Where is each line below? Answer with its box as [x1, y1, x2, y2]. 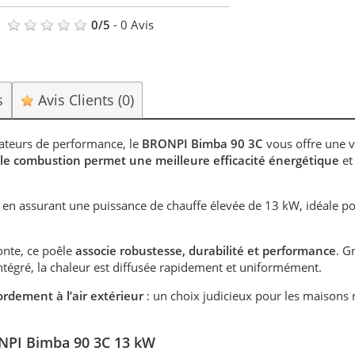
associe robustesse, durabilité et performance [72, 242, 337, 259]
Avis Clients [34, 90, 119, 110]
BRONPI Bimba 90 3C [142, 136, 264, 152]
